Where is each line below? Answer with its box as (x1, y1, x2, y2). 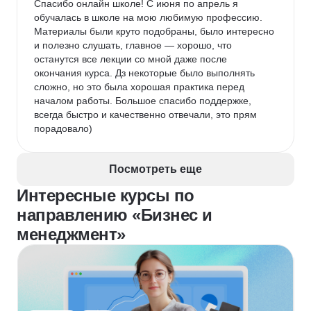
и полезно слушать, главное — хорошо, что (34, 40, 235, 51)
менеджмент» (17, 225, 126, 244)
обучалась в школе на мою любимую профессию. (34, 12, 265, 23)
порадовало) (34, 123, 92, 134)
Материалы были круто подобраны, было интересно (34, 26, 277, 37)
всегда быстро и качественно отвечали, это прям (34, 109, 260, 120)
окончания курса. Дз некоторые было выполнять (34, 67, 258, 78)
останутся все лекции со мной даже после (34, 53, 230, 65)
